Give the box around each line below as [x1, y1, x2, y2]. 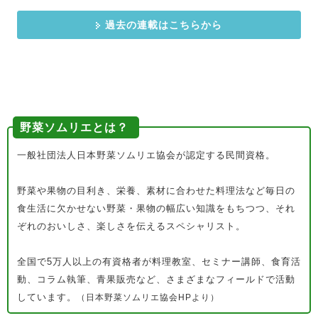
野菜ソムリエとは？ [20, 121, 132, 133]
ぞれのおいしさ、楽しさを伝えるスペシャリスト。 [17, 220, 246, 231]
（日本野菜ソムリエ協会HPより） [77, 292, 219, 302]
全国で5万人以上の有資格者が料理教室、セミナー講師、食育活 [17, 256, 301, 267]
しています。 [17, 291, 77, 302]
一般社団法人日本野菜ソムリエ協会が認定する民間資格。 [17, 149, 275, 160]
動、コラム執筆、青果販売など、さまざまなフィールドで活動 [17, 273, 295, 285]
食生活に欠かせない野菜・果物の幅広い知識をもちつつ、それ [17, 202, 295, 214]
